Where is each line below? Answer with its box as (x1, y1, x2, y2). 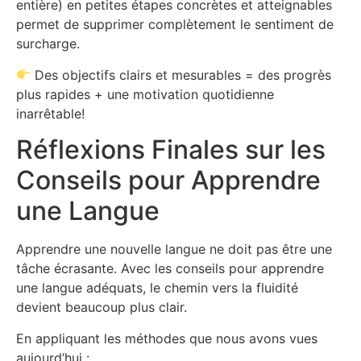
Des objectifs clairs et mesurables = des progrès (31, 66, 332, 83)
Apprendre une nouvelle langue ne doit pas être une (16, 241, 332, 258)
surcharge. (16, 35, 80, 52)
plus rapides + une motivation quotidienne (16, 85, 274, 102)
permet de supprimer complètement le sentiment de (16, 16, 334, 33)
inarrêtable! (16, 105, 85, 122)
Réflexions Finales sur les (16, 134, 326, 166)
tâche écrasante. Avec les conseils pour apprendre (16, 260, 324, 277)
